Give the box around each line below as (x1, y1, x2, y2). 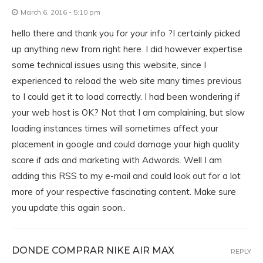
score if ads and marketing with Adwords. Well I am (12, 154, 222, 166)
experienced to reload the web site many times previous (12, 75, 242, 86)
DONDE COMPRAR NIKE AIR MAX (12, 245, 174, 256)
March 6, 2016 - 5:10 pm (21, 8, 100, 16)
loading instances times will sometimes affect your (12, 123, 218, 134)
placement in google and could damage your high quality (12, 139, 240, 150)
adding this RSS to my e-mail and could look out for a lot (12, 170, 241, 181)
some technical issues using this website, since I (12, 59, 206, 70)
